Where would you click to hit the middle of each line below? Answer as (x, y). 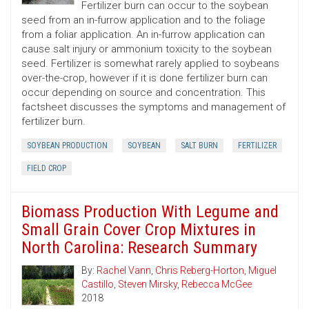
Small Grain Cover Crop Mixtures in (139, 230)
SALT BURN (199, 146)
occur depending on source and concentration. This (143, 93)
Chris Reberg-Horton (200, 271)
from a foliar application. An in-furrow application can (143, 35)
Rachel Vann (124, 271)
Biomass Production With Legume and (150, 212)
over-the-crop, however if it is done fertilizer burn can (144, 78)
